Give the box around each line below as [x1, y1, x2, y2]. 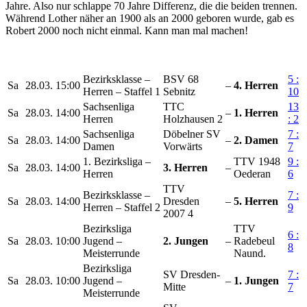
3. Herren [163, 161, 208, 173]
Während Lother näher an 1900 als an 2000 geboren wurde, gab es [5, 12, 294, 24]
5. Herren [234, 195, 278, 207]
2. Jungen [163, 234, 208, 247]
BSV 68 [163, 73, 199, 85]
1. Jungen [234, 274, 279, 286]
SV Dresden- [163, 268, 220, 280]
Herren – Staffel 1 [83, 85, 160, 97]
